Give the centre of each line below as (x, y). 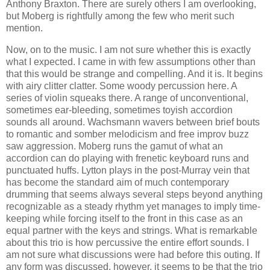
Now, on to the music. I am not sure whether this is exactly (128, 50)
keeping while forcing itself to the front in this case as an (124, 219)
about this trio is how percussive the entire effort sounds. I (127, 243)
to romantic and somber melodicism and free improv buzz (127, 134)
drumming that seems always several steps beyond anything (134, 195)
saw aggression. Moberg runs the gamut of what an (115, 146)
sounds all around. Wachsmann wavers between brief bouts (133, 122)
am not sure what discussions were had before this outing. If (133, 255)
